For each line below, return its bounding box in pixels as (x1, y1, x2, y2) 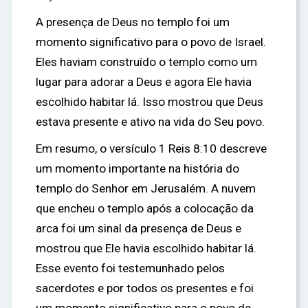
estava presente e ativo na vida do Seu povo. (36, 115, 265, 129)
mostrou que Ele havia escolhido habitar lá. (36, 241, 256, 255)
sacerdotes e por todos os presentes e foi (36, 281, 254, 295)
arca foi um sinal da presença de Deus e (36, 221, 241, 235)
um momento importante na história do (36, 162, 239, 175)
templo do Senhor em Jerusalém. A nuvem (36, 181, 256, 195)
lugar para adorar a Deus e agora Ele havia (36, 75, 252, 89)
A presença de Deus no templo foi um (36, 15, 230, 29)
